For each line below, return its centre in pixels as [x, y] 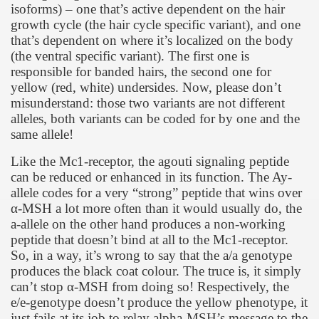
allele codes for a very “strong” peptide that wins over [156, 193]
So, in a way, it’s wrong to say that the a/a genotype [151, 255]
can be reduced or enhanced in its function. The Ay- [151, 177]
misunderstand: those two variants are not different [148, 103]
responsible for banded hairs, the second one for [141, 72]
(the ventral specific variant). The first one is [130, 56]
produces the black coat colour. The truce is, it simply [156, 271]
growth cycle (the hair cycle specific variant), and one [156, 25]
